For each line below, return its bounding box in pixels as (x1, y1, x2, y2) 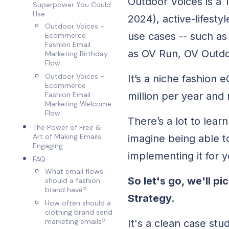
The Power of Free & (33, 123, 102, 132)
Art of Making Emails (33, 132, 102, 141)
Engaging (33, 141, 65, 150)
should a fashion (45, 176, 101, 185)
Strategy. (128, 192, 175, 204)
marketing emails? (45, 217, 106, 226)
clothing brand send (45, 208, 113, 217)
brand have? (45, 185, 87, 194)
